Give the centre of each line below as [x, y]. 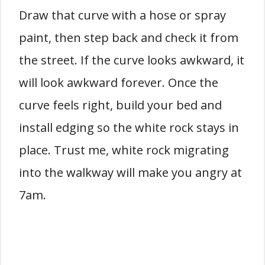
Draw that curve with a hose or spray [122, 15]
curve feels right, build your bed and [120, 105]
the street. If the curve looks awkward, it [132, 60]
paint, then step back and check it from [129, 38]
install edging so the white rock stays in [129, 128]
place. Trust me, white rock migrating [124, 150]
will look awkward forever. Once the [119, 83]
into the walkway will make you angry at [130, 173]
